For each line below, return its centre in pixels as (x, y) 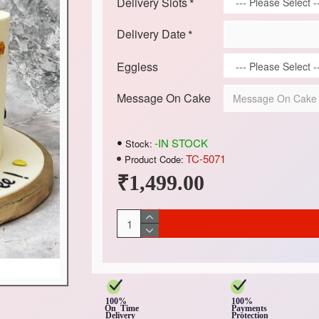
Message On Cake (163, 98)
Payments (250, 309)
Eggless (137, 67)
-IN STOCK (181, 143)
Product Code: (154, 159)
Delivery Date (151, 34)
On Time (130, 309)
